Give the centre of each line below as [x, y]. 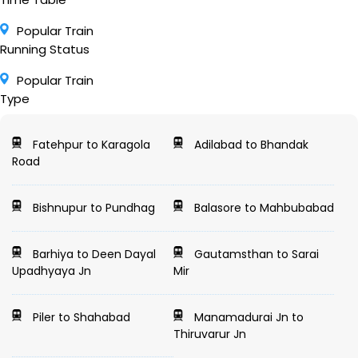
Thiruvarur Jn [209, 334]
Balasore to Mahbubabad [262, 208]
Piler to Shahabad [80, 317]
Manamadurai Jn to [247, 317]
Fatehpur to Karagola [90, 145]
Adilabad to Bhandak [249, 145]
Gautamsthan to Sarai [255, 254]
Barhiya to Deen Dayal [93, 254]
